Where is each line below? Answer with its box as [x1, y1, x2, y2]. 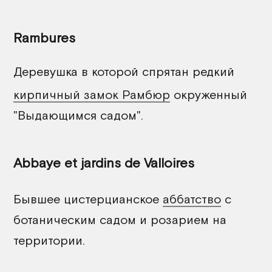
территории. [13, 233, 85, 247]
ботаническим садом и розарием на [13, 212, 226, 226]
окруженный [170, 87, 247, 101]
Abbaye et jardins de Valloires [13, 154, 194, 171]
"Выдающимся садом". [13, 107, 143, 122]
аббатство [163, 191, 221, 206]
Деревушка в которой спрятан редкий [13, 64, 234, 79]
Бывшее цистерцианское [13, 191, 163, 206]
